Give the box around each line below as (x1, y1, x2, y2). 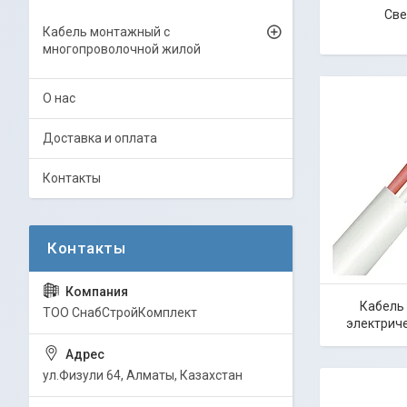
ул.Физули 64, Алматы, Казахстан (43, 368, 243, 382)
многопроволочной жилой (43, 42, 201, 56)
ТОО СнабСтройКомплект (43, 305, 197, 320)
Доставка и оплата (43, 131, 157, 145)
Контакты (43, 171, 101, 185)
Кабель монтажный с (43, 25, 170, 39)
